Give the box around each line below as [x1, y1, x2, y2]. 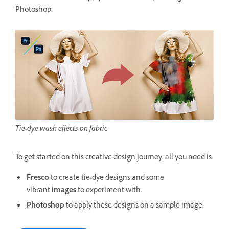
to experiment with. [78, 185, 142, 197]
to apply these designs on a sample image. [66, 200, 204, 212]
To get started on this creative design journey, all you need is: [15, 152, 213, 164]
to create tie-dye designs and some [51, 172, 164, 185]
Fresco [27, 172, 51, 185]
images [52, 185, 78, 197]
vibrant [27, 185, 52, 197]
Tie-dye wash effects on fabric [15, 123, 107, 135]
